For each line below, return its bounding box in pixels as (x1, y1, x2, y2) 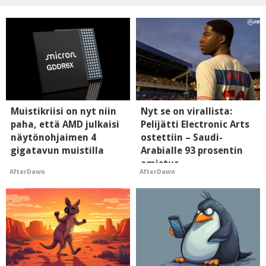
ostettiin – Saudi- (141, 132, 223, 144)
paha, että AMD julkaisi (11, 119, 119, 131)
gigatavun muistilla (11, 145, 104, 157)
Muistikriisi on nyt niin (11, 106, 116, 118)
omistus (141, 158, 179, 170)
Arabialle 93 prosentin (141, 145, 243, 157)
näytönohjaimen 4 (11, 132, 96, 144)
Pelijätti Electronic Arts (141, 119, 249, 131)
